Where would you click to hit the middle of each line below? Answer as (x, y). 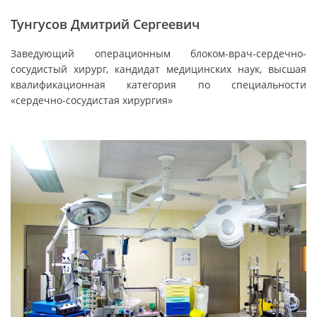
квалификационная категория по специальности (158, 85)
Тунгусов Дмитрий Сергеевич (105, 24)
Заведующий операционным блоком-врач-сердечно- (158, 53)
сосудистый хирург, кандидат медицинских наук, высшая (158, 69)
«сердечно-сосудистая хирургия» (92, 100)
